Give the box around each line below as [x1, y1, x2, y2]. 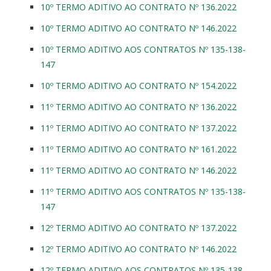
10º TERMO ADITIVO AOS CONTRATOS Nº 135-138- [41, 43, 246, 55]
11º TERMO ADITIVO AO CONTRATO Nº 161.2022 [41, 143, 237, 155]
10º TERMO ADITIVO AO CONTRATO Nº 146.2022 [41, 22, 237, 34]
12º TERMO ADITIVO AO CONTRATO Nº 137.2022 [41, 221, 237, 233]
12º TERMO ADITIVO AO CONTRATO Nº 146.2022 [41, 243, 237, 255]
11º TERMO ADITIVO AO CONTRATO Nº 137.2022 [41, 122, 237, 134]
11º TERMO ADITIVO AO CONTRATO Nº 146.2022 [41, 164, 237, 176]
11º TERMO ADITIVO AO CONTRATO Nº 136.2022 [41, 100, 237, 113]
